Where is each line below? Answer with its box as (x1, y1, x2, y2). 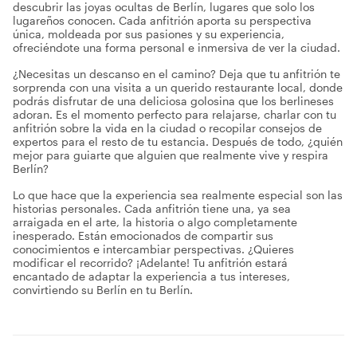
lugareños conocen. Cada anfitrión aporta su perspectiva (13, 14, 312, 27)
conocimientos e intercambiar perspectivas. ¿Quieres (13, 242, 294, 256)
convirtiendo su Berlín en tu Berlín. (13, 283, 193, 296)
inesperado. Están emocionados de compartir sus (13, 229, 273, 242)
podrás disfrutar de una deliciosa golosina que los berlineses (13, 94, 334, 108)
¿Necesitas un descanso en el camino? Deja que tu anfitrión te (13, 67, 340, 80)
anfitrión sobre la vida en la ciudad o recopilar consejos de (13, 121, 322, 135)
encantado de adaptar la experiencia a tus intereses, (13, 269, 290, 283)
